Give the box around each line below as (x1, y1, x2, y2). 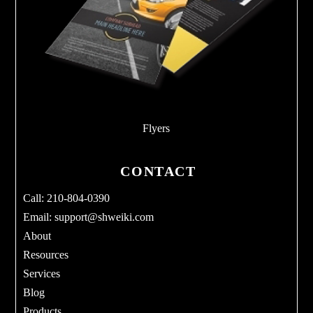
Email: (23, 210, 55, 223)
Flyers (143, 122, 170, 134)
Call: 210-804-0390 (23, 191, 110, 204)
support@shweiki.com (54, 210, 154, 223)
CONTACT (120, 163, 196, 179)
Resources (23, 248, 69, 261)
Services (23, 267, 61, 279)
